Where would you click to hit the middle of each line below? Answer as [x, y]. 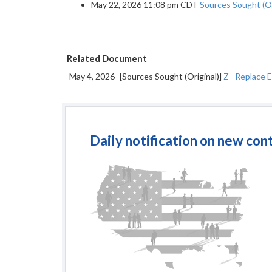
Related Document [107, 58]
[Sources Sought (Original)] [172, 76]
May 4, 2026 [92, 76]
